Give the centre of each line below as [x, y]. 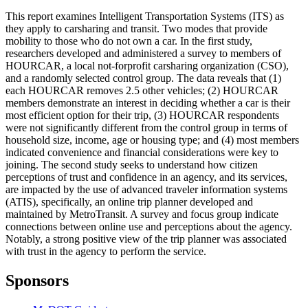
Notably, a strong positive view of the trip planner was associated [146, 239]
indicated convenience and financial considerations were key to [142, 153]
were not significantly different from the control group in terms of [146, 128]
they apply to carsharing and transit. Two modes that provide [136, 29]
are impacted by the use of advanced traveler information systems [146, 190]
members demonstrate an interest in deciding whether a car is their [148, 103]
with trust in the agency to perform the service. [106, 252]
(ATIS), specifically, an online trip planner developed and [129, 202]
